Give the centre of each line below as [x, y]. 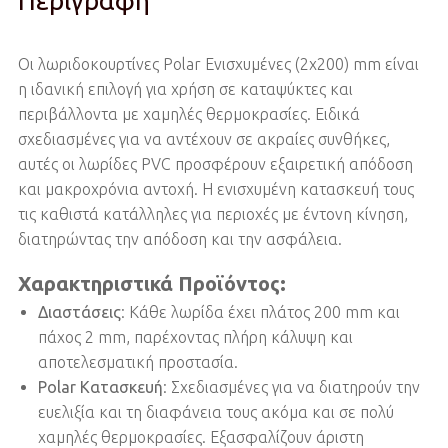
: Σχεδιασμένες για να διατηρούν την [291, 386]
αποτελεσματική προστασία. [137, 361]
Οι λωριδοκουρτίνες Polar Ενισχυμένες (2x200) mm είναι [218, 63]
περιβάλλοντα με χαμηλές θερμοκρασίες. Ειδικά [188, 113]
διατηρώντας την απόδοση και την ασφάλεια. [179, 238]
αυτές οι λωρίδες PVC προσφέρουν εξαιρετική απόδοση [215, 163]
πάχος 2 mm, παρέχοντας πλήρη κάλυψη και [195, 336]
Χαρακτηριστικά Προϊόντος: [151, 283]
